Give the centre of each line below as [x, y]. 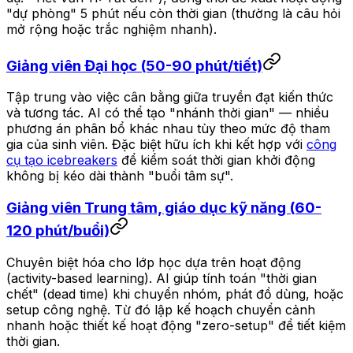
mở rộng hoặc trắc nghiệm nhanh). [111, 29]
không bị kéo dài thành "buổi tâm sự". [120, 176]
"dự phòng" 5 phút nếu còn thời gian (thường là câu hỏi [173, 13]
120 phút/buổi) [58, 231]
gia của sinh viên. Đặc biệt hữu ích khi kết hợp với [156, 145]
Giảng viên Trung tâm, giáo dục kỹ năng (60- [164, 208]
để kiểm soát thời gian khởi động [216, 160]
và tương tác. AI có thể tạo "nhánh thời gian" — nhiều [167, 113]
